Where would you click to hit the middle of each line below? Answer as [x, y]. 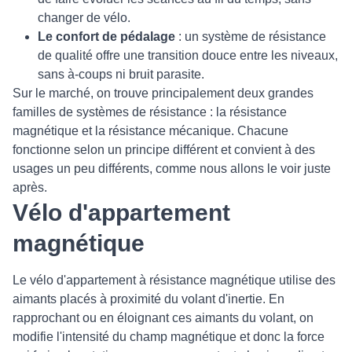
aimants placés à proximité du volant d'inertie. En [148, 299]
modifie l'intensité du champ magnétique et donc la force [169, 337]
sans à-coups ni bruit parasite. [121, 75]
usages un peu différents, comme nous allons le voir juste [172, 169]
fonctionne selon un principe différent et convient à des [164, 150]
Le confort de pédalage [106, 37]
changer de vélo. [84, 18]
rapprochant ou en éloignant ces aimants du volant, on [163, 318]
